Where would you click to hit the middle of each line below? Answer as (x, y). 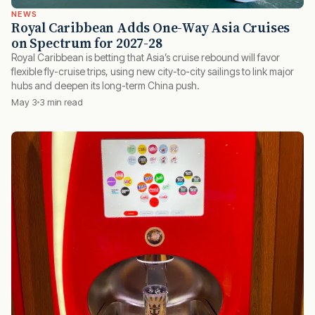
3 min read (61, 102)
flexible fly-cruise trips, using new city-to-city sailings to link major (153, 72)
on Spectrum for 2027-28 (87, 43)
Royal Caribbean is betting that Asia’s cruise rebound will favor (146, 58)
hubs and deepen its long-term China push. (105, 86)
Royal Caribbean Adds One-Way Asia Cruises (151, 28)
